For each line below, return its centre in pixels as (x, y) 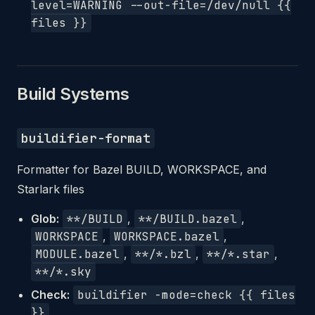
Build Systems (73, 94)
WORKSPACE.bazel (167, 237)
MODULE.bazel (77, 254)
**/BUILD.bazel (188, 219)
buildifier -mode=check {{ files (186, 295)
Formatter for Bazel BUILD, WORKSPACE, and (142, 169)
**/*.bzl (163, 254)
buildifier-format (86, 138)
